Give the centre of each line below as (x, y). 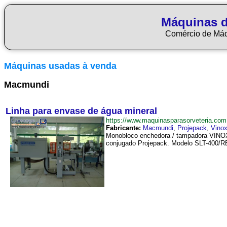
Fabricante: (123, 128)
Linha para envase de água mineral (81, 111)
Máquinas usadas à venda (60, 66)
